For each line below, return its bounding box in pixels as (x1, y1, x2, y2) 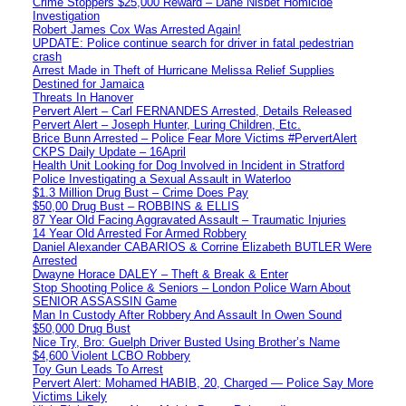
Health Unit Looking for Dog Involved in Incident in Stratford (33, 158, 344, 172)
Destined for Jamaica (33, 76, 144, 91)
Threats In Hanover (33, 90, 133, 104)
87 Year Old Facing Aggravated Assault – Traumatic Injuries (33, 212, 346, 227)
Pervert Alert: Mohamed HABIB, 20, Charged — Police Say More (33, 375, 373, 390)
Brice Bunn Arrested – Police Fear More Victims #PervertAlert (33, 130, 357, 145)
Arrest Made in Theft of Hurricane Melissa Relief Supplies (33, 63, 334, 77)
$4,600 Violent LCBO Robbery (33, 348, 190, 362)
